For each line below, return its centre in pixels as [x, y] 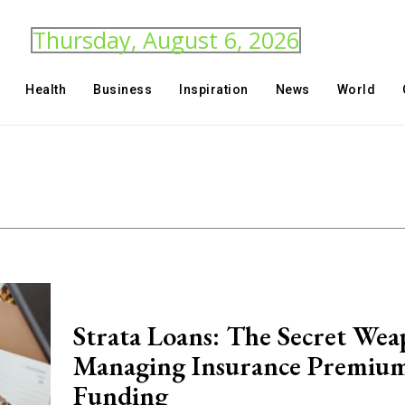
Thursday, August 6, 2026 [166, 40]
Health [46, 89]
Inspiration [214, 89]
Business [123, 89]
